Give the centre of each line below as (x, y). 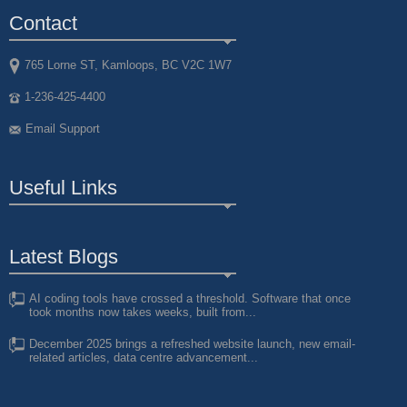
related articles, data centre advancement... (144, 358)
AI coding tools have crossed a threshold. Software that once (190, 299)
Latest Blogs (64, 257)
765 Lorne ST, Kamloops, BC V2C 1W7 (128, 65)
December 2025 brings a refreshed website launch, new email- (192, 344)
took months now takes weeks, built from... (143, 313)
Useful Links (63, 188)
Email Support (63, 129)
